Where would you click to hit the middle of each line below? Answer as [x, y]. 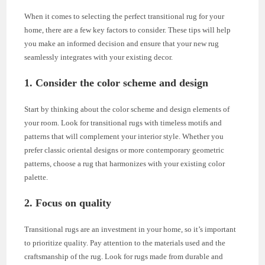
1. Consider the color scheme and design [117, 83]
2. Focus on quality [68, 203]
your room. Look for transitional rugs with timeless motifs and [123, 122]
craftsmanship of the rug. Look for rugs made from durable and [124, 256]
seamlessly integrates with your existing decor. [99, 57]
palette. [36, 177]
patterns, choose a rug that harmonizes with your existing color [125, 163]
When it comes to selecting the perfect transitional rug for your [125, 16]
